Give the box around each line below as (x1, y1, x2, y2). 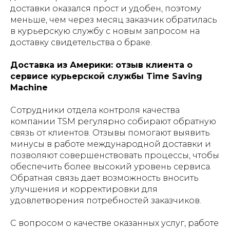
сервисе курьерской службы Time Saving (10, 71, 202, 81)
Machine (10, 82, 48, 92)
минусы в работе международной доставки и (10, 139, 211, 149)
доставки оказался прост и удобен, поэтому (10, 3, 201, 13)
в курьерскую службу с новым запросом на (10, 26, 200, 36)
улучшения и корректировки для (10, 184, 158, 194)
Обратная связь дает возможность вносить (10, 172, 199, 183)
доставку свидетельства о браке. (10, 37, 152, 47)
